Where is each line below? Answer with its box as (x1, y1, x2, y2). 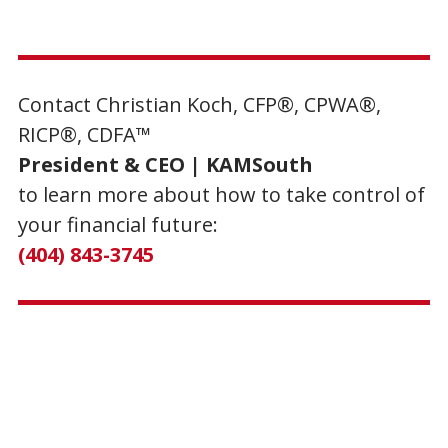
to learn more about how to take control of (17, 181, 425, 209)
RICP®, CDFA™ (17, 121, 151, 149)
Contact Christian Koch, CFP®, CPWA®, (17, 91, 381, 119)
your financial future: (17, 211, 218, 239)
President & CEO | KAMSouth (17, 151, 313, 179)
